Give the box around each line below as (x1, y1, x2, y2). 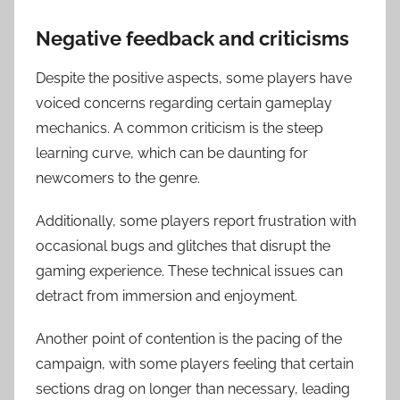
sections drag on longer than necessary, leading (36, 380, 350, 398)
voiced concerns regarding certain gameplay (36, 95, 332, 112)
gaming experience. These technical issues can (36, 262, 343, 280)
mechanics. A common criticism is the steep (36, 120, 323, 137)
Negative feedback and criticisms (36, 26, 349, 50)
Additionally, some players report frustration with (36, 212, 356, 230)
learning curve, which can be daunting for (36, 145, 308, 162)
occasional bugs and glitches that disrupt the (36, 237, 330, 255)
